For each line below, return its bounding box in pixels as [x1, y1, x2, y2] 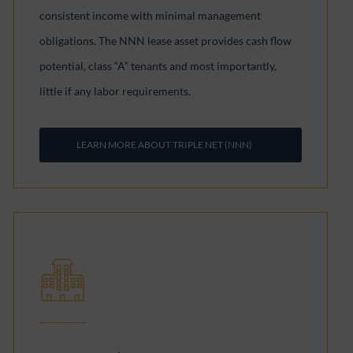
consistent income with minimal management [39, 9, 262, 22]
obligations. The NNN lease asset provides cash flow [39, 34, 292, 47]
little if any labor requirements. [39, 84, 191, 98]
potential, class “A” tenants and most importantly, [39, 59, 277, 72]
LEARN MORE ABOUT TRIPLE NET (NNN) [76, 139, 253, 150]
